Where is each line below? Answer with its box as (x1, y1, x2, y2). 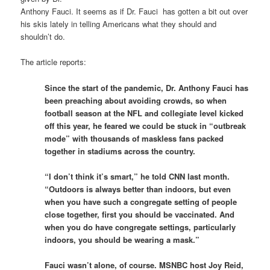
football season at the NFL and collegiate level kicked (45, 107, 244, 119)
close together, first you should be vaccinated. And (45, 208, 235, 220)
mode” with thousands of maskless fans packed (45, 132, 224, 144)
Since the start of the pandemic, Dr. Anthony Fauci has (45, 81, 249, 93)
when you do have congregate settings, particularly (45, 221, 236, 233)
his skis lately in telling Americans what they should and (20, 18, 217, 30)
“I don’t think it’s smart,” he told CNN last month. (45, 170, 230, 182)
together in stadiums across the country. (45, 145, 198, 157)
